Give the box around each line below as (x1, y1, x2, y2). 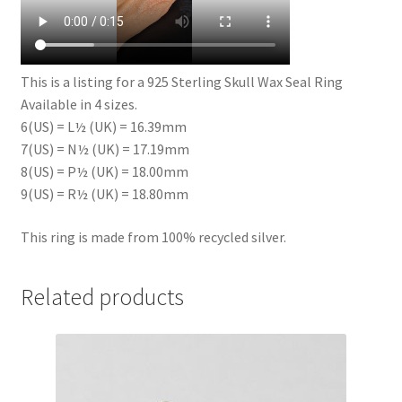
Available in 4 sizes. (20, 95, 137, 114)
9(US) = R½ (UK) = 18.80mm (20, 185, 188, 204)
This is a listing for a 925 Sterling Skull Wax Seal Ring (20, 73, 343, 92)
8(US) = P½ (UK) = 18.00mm (20, 162, 188, 181)
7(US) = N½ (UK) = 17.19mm (20, 140, 189, 159)
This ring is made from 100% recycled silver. (20, 227, 286, 246)
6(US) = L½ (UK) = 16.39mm (20, 118, 187, 136)
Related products (20, 282, 184, 311)
